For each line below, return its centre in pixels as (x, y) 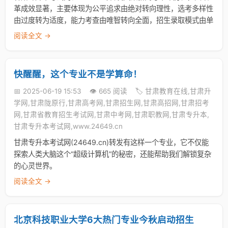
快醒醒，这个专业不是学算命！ (78, 74)
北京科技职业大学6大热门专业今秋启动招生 (104, 220)
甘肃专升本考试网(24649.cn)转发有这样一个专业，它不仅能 (111, 142)
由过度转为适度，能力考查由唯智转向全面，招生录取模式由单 (113, 20)
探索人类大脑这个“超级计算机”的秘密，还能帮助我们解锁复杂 (112, 154)
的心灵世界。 (35, 166)
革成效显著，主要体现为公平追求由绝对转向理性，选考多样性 (113, 8)
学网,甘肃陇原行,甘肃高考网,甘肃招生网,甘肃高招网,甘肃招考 (111, 103)
